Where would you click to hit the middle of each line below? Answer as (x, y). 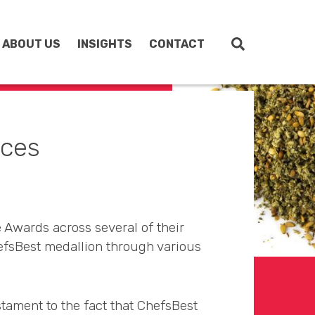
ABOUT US (31, 44)
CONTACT (177, 44)
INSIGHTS (105, 44)
